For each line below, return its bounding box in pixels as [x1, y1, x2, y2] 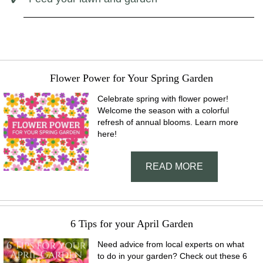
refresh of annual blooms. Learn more [97, 117, 239, 127]
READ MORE [145, 161, 203, 171]
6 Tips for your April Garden [70, 218, 193, 230]
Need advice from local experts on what [97, 240, 245, 249]
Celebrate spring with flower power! [97, 94, 229, 103]
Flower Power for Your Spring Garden [50, 72, 213, 84]
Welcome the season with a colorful [97, 106, 230, 115]
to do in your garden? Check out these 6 [97, 251, 248, 261]
